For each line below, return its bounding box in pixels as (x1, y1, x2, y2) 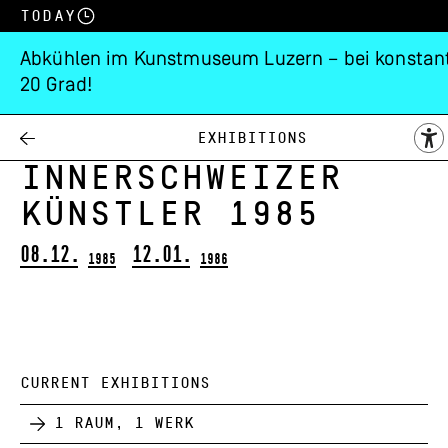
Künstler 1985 (20, 193, 319, 235)
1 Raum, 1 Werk (54, 414, 194, 433)
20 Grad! (20, 76, 94, 96)
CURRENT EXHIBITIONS (20, 374, 210, 392)
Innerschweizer (20, 157, 342, 199)
